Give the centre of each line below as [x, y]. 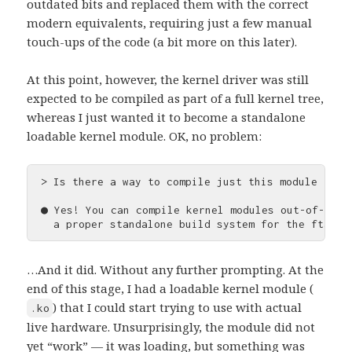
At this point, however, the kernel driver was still [168, 79]
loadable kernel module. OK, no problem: [145, 136]
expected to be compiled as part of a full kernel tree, [176, 98]
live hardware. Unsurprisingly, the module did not [171, 326]
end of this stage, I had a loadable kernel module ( [170, 288]
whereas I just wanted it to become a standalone [167, 117]
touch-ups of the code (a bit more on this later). [162, 41]
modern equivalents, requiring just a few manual [170, 22]
